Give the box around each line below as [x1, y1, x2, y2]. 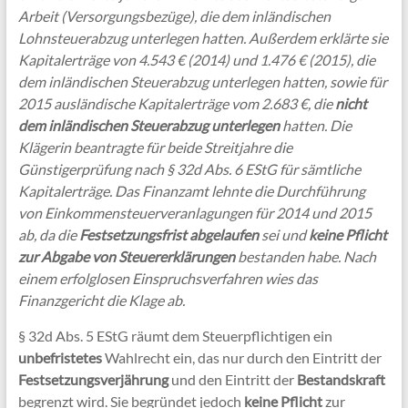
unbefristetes [17, 348, 102, 366]
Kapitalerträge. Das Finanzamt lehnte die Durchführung [17, 181, 365, 199]
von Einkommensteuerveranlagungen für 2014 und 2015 [17, 203, 372, 221]
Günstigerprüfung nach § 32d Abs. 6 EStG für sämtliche [17, 159, 361, 178]
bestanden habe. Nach [234, 247, 376, 265]
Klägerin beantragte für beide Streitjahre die [17, 138, 292, 156]
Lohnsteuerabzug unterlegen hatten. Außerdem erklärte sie [17, 28, 388, 46]
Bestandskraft [296, 370, 385, 388]
